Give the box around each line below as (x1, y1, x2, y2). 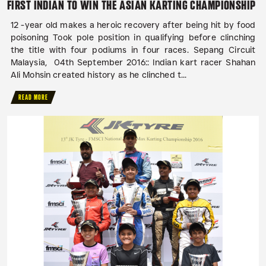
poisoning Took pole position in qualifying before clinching (10, 32, 256, 43)
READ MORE (18, 93, 49, 102)
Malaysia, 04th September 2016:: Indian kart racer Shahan (10, 57, 256, 68)
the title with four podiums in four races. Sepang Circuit (10, 45, 256, 56)
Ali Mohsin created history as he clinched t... (10, 69, 187, 81)
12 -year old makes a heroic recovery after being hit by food (10, 20, 256, 31)
